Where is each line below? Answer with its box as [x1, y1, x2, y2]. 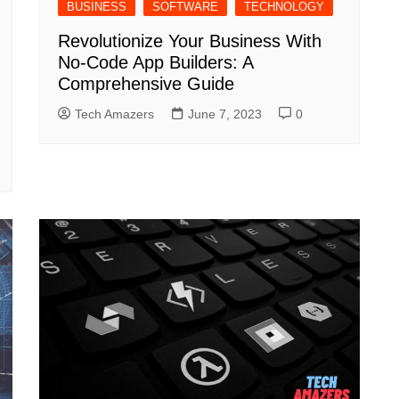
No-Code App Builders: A [58, 52, 253, 72]
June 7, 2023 [188, 106, 262, 121]
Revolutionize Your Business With [58, 30, 322, 51]
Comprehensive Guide [58, 73, 234, 94]
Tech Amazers [75, 106, 154, 121]
